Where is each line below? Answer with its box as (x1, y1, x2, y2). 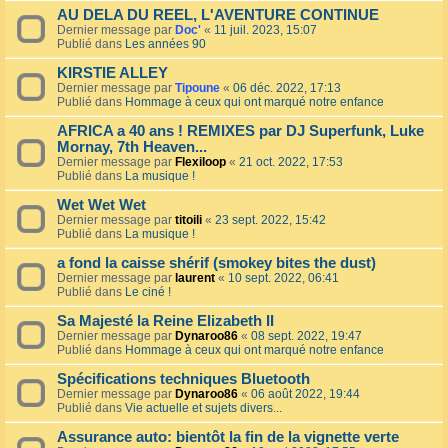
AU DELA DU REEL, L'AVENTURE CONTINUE (57, 7, 379, 24)
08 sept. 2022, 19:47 (251, 329, 362, 344)
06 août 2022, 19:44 (251, 387, 360, 402)
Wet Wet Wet (57, 197, 146, 214)
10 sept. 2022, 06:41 (228, 271, 339, 286)
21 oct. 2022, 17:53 (239, 155, 343, 170)
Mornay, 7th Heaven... (57, 139, 207, 156)
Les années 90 (125, 37, 206, 52)
